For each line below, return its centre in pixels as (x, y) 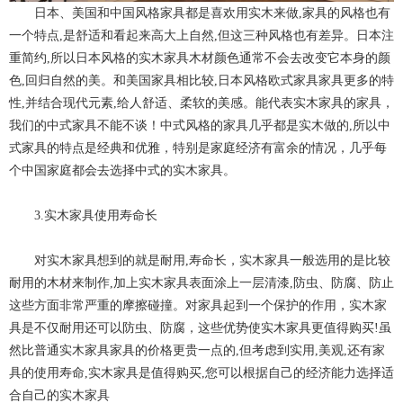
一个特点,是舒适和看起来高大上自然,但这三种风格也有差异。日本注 (201, 36)
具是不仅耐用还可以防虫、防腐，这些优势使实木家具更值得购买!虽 (200, 328)
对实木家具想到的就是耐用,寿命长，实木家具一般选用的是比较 (212, 261)
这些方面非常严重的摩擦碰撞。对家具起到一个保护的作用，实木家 (198, 306)
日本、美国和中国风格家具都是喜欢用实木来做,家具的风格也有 (212, 13)
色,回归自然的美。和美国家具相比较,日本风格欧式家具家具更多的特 (201, 81)
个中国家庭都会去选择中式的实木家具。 (122, 171)
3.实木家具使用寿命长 (96, 216)
